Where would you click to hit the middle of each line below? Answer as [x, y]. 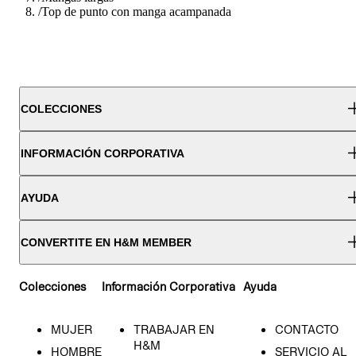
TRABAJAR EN [174, 330]
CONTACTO [307, 330]
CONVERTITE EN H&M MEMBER [106, 242]
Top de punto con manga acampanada [136, 12]
